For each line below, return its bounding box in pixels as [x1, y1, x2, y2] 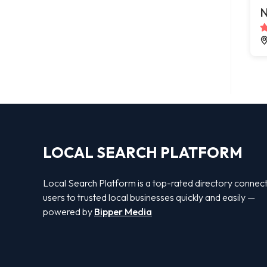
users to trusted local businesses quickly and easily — [43, 191, 255, 203]
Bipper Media [94, 206, 152, 218]
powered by [43, 206, 94, 218]
